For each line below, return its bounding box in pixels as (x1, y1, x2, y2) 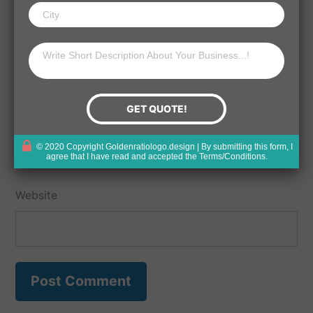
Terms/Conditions (198, 152, 265, 162)
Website (15, 188, 57, 202)
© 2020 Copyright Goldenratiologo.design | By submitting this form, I (36, 142, 293, 152)
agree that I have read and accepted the (45, 152, 199, 162)
